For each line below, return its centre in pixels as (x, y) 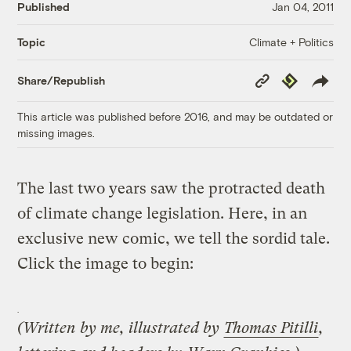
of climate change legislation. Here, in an (163, 213)
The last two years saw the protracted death (172, 188)
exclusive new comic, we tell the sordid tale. (174, 238)
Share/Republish (62, 81)
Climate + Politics (291, 42)
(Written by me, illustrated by (121, 327)
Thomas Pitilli (271, 327)
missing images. (56, 132)
